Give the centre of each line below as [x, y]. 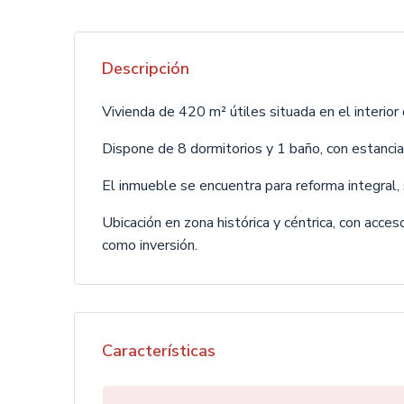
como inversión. [150, 245]
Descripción [146, 69]
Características [159, 351]
